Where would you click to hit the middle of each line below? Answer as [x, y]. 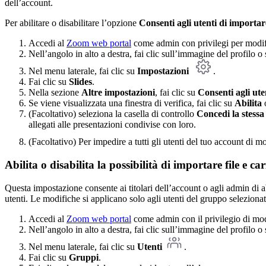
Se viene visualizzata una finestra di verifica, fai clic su [132, 103]
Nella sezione [55, 93]
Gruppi [84, 257]
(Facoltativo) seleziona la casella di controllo [113, 114]
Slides [80, 82]
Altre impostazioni [118, 93]
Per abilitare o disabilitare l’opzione [72, 23]
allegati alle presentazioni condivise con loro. [113, 125]
